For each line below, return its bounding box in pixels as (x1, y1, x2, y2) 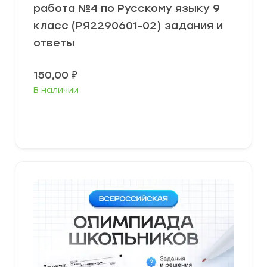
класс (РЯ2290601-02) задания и (33, 19, 223, 32)
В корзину (113, 113, 163, 124)
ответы (33, 36, 74, 49)
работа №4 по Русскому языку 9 (33, 2, 220, 15)
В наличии (33, 85, 79, 95)
